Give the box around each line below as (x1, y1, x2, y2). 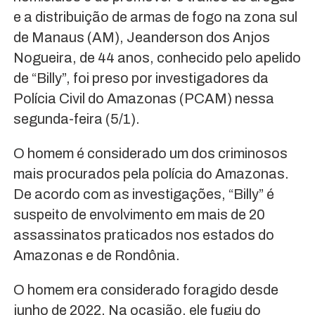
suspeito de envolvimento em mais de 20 (13, 207, 265, 223)
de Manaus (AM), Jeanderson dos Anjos (13, 30, 270, 46)
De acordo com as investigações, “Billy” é (13, 186, 274, 202)
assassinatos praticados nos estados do (13, 227, 274, 243)
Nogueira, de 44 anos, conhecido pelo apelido (13, 50, 301, 66)
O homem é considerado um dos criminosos (13, 146, 288, 162)
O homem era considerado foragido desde (13, 282, 278, 298)
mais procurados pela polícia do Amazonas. (13, 166, 289, 182)
